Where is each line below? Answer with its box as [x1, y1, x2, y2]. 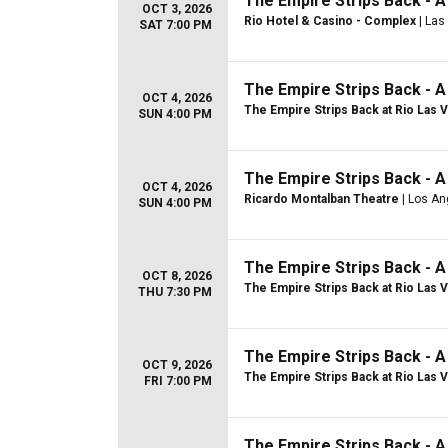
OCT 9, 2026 [142, 358, 212, 372]
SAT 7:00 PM [139, 18, 212, 32]
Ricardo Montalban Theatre [244, 192, 399, 206]
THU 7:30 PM [138, 285, 212, 299]
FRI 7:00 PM [144, 374, 212, 388]
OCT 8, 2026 [142, 269, 212, 283]
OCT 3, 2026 [142, 2, 212, 16]
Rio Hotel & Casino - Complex [244, 14, 416, 28]
